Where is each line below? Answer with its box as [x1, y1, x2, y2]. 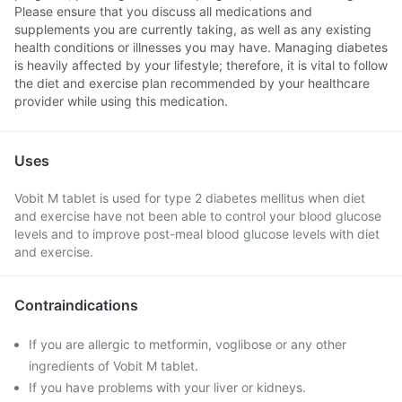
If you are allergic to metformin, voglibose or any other [29, 336, 346, 352]
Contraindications [14, 296, 138, 314]
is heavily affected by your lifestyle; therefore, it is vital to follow [14, 57, 388, 73]
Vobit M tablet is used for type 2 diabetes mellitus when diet [14, 190, 365, 205]
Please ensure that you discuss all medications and [14, 4, 312, 19]
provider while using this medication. [14, 93, 228, 109]
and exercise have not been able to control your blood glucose [14, 208, 381, 223]
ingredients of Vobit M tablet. [29, 358, 198, 373]
